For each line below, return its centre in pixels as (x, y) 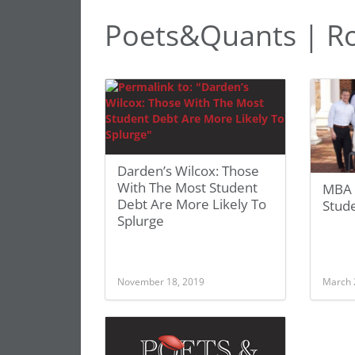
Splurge (141, 221)
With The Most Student (187, 187)
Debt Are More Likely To (192, 204)
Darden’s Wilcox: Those (188, 171)
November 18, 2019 (161, 281)
